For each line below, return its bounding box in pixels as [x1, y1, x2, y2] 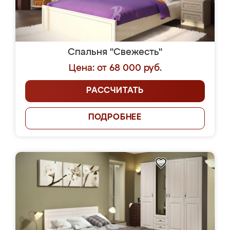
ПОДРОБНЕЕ [88, 113, 142, 122]
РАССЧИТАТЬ [86, 87, 144, 95]
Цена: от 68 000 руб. [68, 64, 162, 73]
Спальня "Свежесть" [68, 48, 162, 57]
